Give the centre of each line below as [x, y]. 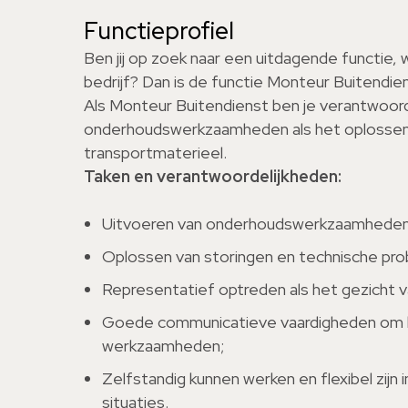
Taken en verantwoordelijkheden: [213, 176]
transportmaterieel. [157, 153]
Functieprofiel [159, 31]
